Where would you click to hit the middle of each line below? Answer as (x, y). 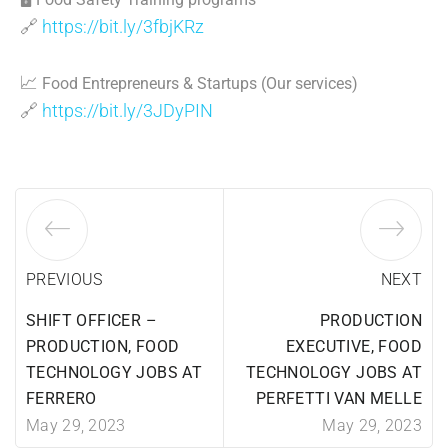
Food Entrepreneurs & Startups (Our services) (200, 83)
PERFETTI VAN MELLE (338, 398)
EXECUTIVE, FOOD (353, 346)
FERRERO (61, 398)
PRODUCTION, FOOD (103, 346)
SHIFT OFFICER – (92, 320)
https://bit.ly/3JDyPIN (127, 110)
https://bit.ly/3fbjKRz (123, 26)
